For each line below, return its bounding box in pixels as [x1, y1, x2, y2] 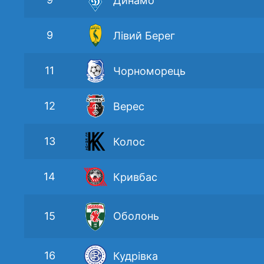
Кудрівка [113, 249, 158, 262]
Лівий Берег [113, 29, 175, 42]
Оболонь [113, 210, 159, 223]
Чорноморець [113, 64, 186, 77]
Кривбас [113, 170, 157, 183]
